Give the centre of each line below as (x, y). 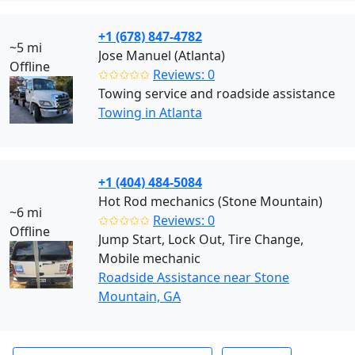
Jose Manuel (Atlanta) (162, 55)
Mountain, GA (139, 296)
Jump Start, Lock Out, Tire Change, (201, 239)
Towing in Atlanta (150, 113)
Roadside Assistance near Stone (194, 277)
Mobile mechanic (149, 258)
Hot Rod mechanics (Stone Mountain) (210, 201)
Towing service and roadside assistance (217, 94)
